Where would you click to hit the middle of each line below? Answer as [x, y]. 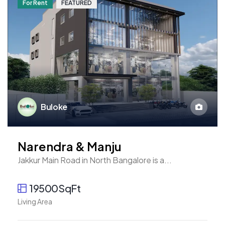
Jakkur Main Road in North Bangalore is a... [95, 160]
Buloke [54, 107]
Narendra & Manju [70, 146]
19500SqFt [55, 188]
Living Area [35, 202]
